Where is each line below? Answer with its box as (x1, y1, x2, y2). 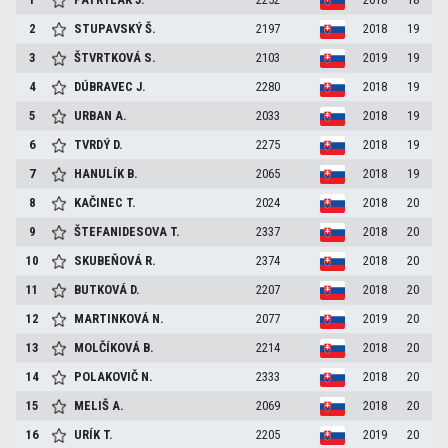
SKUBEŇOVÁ (71, 253, 146, 268)
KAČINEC (71, 195, 127, 210)
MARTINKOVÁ (71, 311, 153, 326)
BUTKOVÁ (71, 282, 131, 297)
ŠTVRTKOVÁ (71, 50, 145, 65)
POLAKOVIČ (71, 369, 142, 384)
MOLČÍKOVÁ (71, 340, 144, 355)
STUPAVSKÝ (71, 21, 146, 36)
